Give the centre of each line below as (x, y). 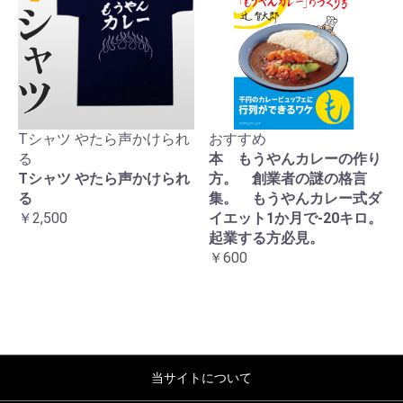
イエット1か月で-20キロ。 (296, 218)
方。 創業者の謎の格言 (288, 178)
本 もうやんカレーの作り (295, 158)
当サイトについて (201, 377)
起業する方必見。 (266, 237)
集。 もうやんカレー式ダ (295, 198)
